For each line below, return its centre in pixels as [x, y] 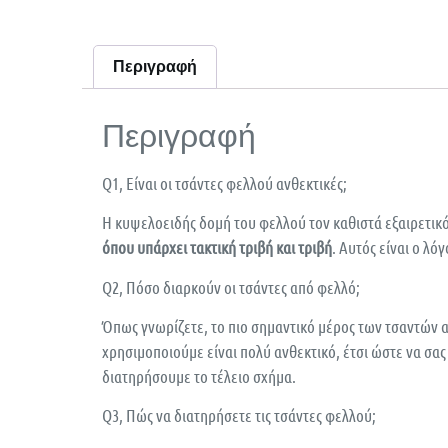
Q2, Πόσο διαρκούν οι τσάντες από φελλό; [231, 286]
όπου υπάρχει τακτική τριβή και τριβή [217, 247]
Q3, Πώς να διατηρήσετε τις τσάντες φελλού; [239, 415]
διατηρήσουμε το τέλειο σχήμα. [199, 375]
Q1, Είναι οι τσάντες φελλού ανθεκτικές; [224, 182]
